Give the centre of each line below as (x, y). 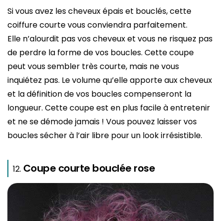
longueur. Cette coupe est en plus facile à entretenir (109, 108)
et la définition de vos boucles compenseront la (99, 94)
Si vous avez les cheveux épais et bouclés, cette (99, 11)
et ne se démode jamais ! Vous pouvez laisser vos (102, 121)
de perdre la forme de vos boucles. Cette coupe (101, 52)
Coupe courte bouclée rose (89, 168)
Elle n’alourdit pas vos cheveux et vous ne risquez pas (110, 38)
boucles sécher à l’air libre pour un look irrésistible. (105, 135)
